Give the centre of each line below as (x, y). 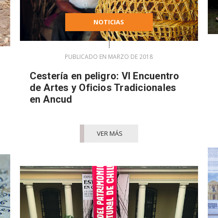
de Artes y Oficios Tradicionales (103, 87)
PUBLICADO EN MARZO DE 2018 (109, 56)
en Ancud (51, 99)
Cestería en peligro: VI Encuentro (104, 76)
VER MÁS (110, 133)
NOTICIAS (109, 22)
